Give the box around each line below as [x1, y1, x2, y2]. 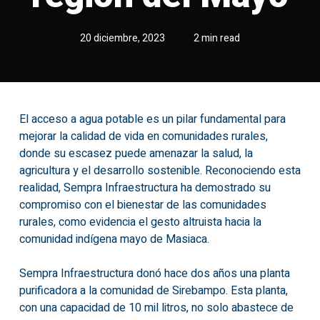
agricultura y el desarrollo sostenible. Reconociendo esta [19, 162, 301, 179]
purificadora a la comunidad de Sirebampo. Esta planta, [19, 282, 288, 299]
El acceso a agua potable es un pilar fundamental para [19, 111, 286, 128]
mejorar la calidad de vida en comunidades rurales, [19, 128, 268, 145]
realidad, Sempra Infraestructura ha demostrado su [19, 179, 271, 196]
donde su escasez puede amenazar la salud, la [19, 145, 253, 162]
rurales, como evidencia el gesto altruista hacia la [19, 214, 261, 231]
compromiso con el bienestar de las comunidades [19, 196, 266, 214]
